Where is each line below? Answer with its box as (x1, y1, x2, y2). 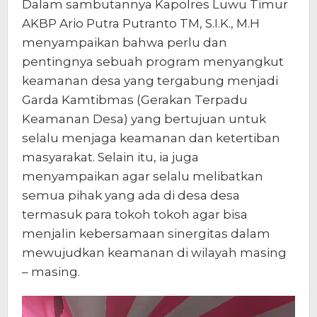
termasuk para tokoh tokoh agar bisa (22, 207, 248, 222)
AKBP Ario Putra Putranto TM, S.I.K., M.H (22, 16, 260, 31)
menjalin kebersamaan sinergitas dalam (22, 226, 270, 241)
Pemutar (21, 297, 76, 312)
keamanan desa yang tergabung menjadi (22, 74, 278, 88)
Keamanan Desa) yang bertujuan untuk (22, 112, 266, 127)
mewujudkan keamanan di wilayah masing (22, 246, 287, 260)
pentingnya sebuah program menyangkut (22, 54, 284, 69)
